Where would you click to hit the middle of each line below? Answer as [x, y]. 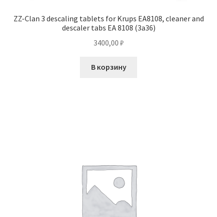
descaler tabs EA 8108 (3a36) [108, 27]
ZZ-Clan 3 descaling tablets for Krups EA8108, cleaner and [108, 18]
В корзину [108, 67]
